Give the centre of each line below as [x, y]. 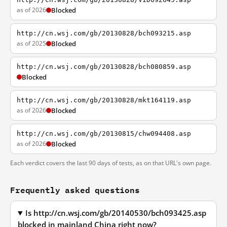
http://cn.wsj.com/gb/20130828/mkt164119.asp [104, 100]
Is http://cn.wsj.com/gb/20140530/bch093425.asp [116, 213]
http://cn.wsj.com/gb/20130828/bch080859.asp [104, 67]
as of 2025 [31, 43]
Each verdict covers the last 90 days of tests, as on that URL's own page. [111, 163]
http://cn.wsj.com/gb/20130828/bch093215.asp [104, 33]
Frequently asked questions [75, 190]
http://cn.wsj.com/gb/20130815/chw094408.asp [104, 134]
